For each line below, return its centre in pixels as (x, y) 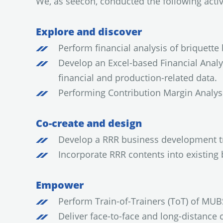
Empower (60, 185)
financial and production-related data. (138, 78)
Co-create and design (89, 123)
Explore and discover (89, 32)
